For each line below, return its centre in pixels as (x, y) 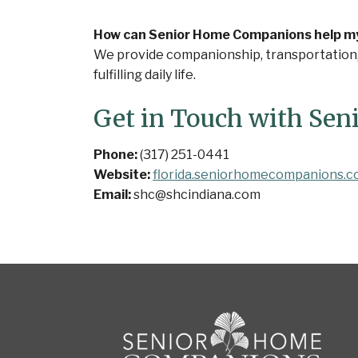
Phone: (115, 154)
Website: (122, 174)
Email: (112, 194)
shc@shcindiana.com (196, 194)
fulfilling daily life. (145, 74)
